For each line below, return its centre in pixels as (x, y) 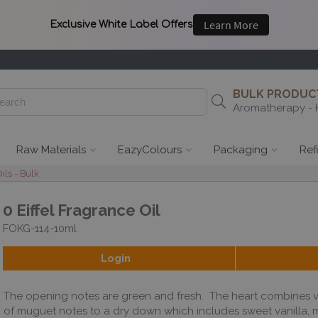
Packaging (241, 150)
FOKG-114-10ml (40, 229)
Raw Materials (51, 150)
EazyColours (150, 150)
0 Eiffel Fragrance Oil (82, 210)
